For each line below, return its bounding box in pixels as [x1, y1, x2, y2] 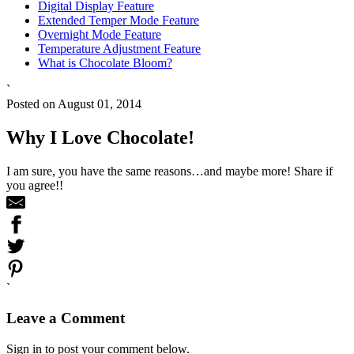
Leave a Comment [6, 310, 125, 327]
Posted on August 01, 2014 [6, 96, 141, 111]
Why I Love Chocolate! [6, 126, 194, 148]
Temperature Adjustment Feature [38, 41, 201, 55]
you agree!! [6, 178, 63, 192]
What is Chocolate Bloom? [38, 55, 172, 70]
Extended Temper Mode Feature [38, 13, 199, 27]
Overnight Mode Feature [38, 27, 161, 41]
